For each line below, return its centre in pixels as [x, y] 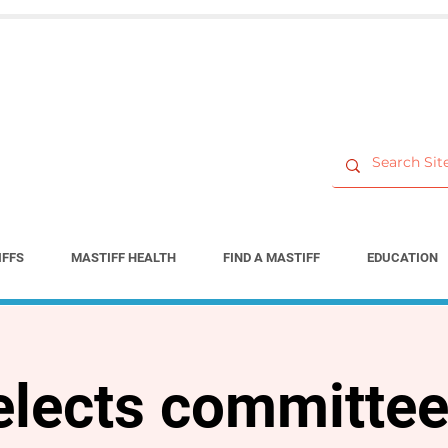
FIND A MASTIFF [271, 257]
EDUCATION [402, 257]
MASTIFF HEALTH [123, 257]
